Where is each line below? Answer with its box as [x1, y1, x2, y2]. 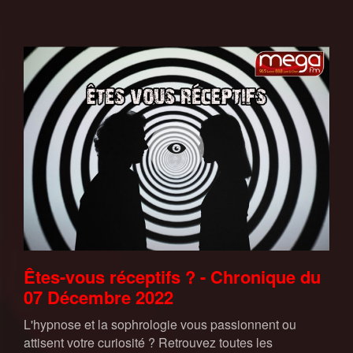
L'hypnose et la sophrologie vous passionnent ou [24, 314, 296, 333]
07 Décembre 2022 [24, 284, 173, 310]
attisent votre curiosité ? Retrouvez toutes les [24, 333, 273, 351]
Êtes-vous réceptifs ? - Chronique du [24, 263, 321, 289]
